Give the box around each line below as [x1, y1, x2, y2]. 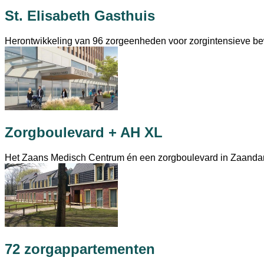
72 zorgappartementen [5, 240, 155, 257]
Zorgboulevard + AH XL [5, 124, 163, 141]
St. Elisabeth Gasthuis [5, 8, 155, 24]
